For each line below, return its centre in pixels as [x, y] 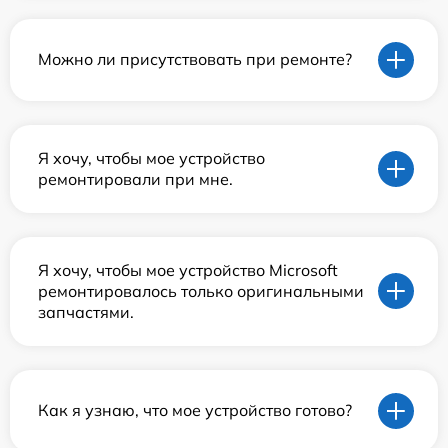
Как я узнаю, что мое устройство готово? [195, 410]
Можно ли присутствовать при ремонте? [195, 59]
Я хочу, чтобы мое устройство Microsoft [188, 269]
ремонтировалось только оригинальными [201, 290]
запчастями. [86, 311]
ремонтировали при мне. [135, 178]
